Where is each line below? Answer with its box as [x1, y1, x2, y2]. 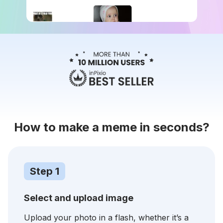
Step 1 [30, 165, 59, 177]
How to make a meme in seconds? [13, 119, 210, 134]
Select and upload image [24, 192, 133, 203]
